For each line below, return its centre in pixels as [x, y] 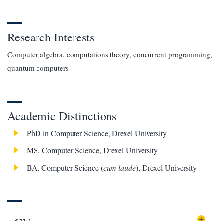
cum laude [119, 167]
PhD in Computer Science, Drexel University [97, 133]
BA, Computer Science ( [65, 167]
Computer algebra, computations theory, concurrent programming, [110, 54]
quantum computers [38, 67]
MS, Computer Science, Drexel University [92, 150]
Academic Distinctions [62, 116]
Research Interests [51, 37]
